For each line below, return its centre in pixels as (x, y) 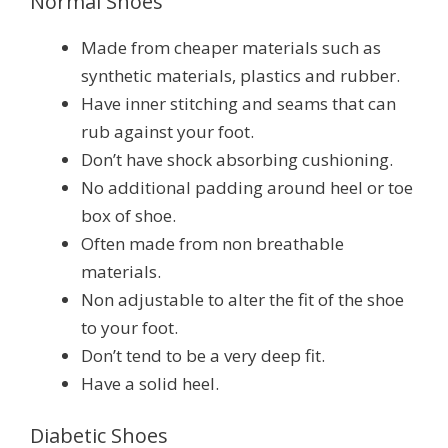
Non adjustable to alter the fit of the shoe (242, 300)
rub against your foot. (167, 132)
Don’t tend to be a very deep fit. (203, 356)
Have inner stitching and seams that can (238, 104)
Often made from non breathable (212, 244)
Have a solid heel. (150, 384)
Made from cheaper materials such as (231, 48)
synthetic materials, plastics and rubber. (240, 76)
